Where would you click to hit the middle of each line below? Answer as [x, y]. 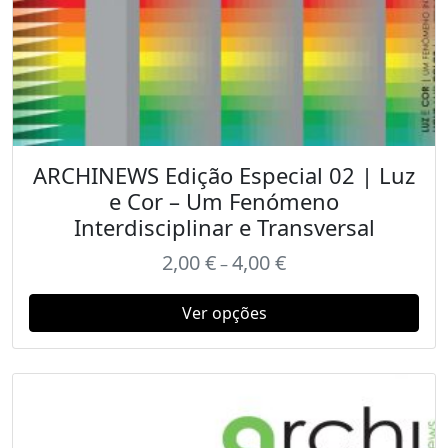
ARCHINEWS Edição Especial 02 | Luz [224, 175]
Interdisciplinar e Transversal [224, 227]
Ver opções [224, 313]
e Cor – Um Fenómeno [224, 201]
